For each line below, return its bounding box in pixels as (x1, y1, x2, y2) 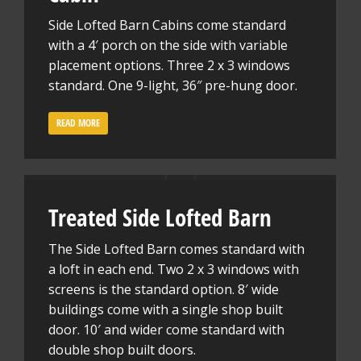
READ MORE (56, 116, 100, 130)
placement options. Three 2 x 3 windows (48, 56, 290, 74)
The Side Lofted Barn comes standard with (48, 240, 305, 258)
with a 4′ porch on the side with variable (48, 36, 288, 54)
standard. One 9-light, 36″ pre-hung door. (48, 77, 297, 94)
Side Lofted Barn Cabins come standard (48, 16, 286, 34)
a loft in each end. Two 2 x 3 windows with (48, 260, 299, 278)
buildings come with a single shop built (48, 301, 283, 318)
